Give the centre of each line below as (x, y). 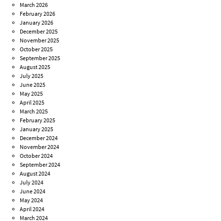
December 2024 (39, 138)
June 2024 (33, 191)
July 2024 (32, 183)
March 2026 (34, 5)
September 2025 (40, 58)
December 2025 (39, 32)
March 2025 (34, 111)
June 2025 (33, 85)
